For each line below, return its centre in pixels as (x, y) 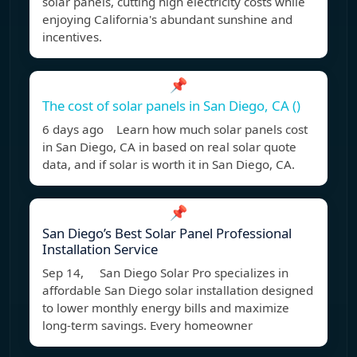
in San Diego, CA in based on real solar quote (169, 147)
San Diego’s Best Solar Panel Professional (167, 233)
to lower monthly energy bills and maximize (166, 308)
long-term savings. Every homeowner (147, 326)
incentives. (72, 37)
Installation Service (100, 249)
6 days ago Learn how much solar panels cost (175, 129)
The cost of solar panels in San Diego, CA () (171, 106)
